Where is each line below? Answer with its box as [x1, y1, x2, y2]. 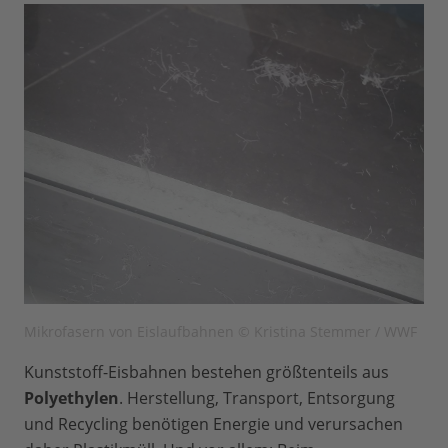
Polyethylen [24, 387, 119, 410]
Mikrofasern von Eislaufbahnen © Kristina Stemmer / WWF [24, 322, 417, 342]
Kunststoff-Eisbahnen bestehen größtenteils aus [24, 361, 389, 384]
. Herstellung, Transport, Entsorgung [119, 387, 395, 410]
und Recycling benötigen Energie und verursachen [24, 413, 403, 436]
